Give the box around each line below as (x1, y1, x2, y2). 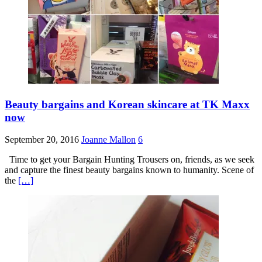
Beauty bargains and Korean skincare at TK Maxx (5, 98, 250, 111)
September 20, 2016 (5, 135, 79, 145)
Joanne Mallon (81, 135, 136, 145)
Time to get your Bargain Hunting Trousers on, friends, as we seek (5, 154, 254, 165)
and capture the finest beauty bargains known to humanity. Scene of (5, 165, 254, 175)
